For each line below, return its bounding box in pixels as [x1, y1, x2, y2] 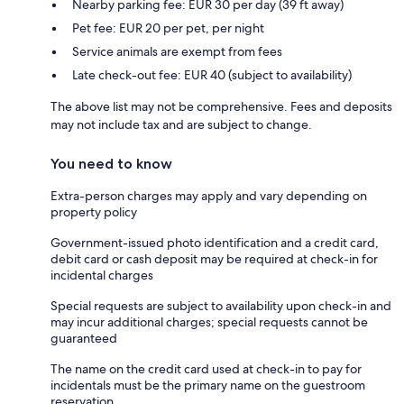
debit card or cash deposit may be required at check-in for [50, 251, 378, 268]
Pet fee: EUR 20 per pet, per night [72, 20, 264, 37]
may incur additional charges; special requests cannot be [50, 314, 368, 331]
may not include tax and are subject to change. [50, 116, 312, 133]
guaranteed [50, 330, 117, 347]
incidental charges [50, 267, 153, 284]
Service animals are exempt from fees [72, 43, 282, 60]
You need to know [50, 155, 172, 173]
